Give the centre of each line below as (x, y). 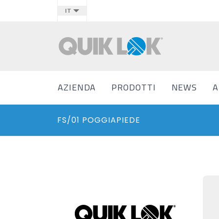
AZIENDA (77, 87)
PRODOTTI (134, 87)
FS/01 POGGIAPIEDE (99, 120)
